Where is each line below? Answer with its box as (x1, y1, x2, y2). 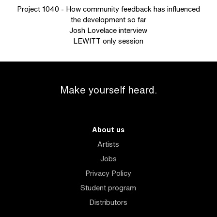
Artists (97, 139, 120, 149)
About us (92, 124, 125, 135)
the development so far (70, 15, 146, 25)
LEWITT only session (73, 36, 144, 46)
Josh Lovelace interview (69, 25, 148, 35)
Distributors (89, 197, 128, 207)
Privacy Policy (85, 168, 132, 178)
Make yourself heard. (60, 83, 157, 97)
